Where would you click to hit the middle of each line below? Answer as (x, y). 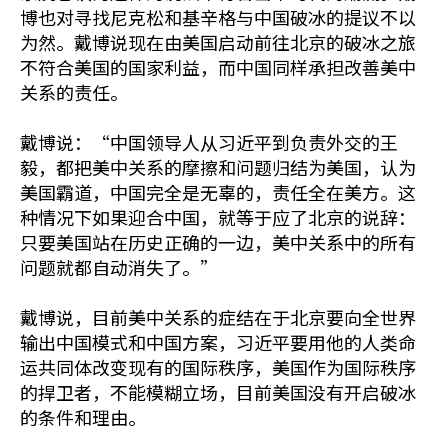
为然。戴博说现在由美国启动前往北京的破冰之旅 (218, 42)
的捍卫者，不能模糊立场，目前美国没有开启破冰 (218, 392)
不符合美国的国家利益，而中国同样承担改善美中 (218, 67)
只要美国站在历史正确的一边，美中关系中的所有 (218, 242)
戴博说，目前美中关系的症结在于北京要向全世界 (218, 317)
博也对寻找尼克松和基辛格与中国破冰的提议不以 (218, 17)
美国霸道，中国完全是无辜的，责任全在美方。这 (218, 192)
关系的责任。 (74, 92)
